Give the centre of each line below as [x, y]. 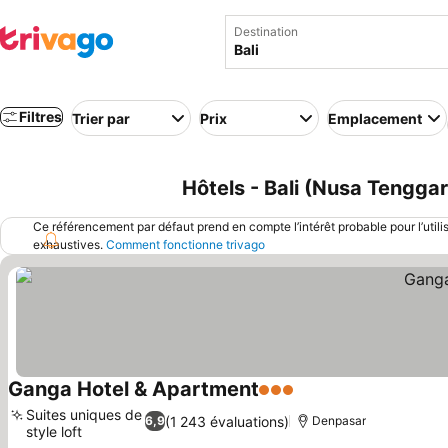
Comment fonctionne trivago [185, 244]
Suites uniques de [84, 414]
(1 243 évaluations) [227, 421]
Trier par [101, 118]
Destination [266, 31]
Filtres [40, 116]
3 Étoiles [291, 400]
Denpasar [339, 420]
